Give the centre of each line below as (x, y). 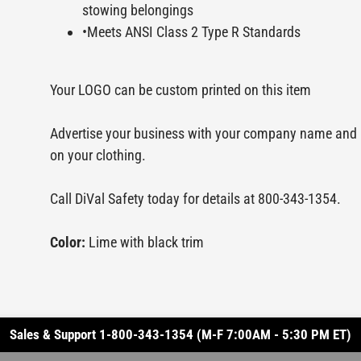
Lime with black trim (146, 243)
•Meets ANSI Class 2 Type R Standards (191, 32)
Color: (69, 243)
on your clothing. (98, 156)
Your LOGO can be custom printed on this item (180, 90)
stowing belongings (138, 10)
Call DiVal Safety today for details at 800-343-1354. (195, 199)
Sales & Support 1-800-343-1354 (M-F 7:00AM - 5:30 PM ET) (180, 335)
